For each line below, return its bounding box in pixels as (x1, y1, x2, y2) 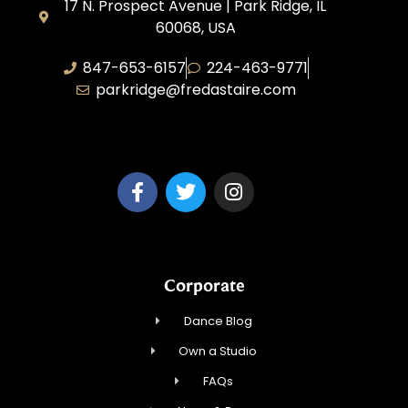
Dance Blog (183, 312, 252, 331)
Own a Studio (178, 342, 258, 361)
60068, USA (155, 17, 236, 39)
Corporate (163, 275, 245, 296)
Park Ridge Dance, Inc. (107, 119, 265, 141)
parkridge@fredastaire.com (95, 79, 296, 101)
